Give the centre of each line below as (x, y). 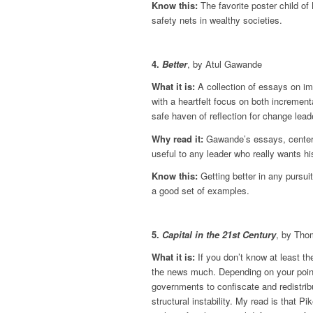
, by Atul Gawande (225, 64)
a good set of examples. (201, 190)
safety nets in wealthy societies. (217, 20)
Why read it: (177, 138)
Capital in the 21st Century (219, 234)
